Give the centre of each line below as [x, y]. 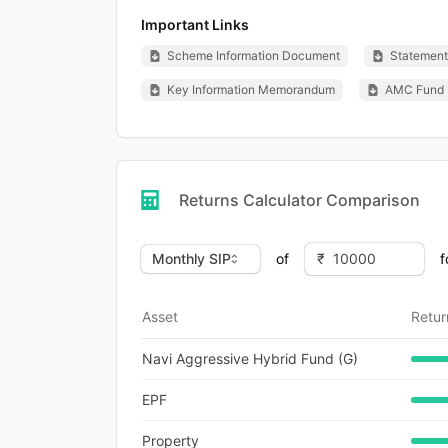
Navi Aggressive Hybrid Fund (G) [250, 358]
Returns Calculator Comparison [299, 199]
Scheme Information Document [253, 55]
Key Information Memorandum [251, 89]
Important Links [195, 24]
